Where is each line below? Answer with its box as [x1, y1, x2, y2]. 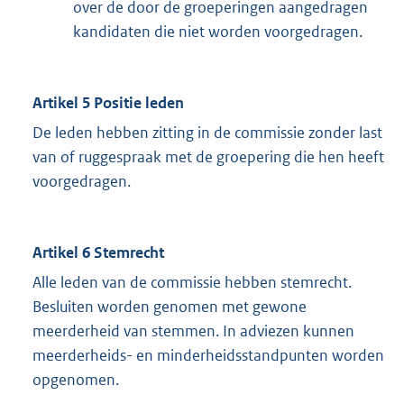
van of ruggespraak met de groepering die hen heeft [32, 147, 384, 168]
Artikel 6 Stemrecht [32, 243, 164, 263]
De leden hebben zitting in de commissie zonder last [32, 123, 382, 143]
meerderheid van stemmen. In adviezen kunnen [32, 321, 354, 342]
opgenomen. [32, 370, 119, 390]
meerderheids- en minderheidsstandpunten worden [32, 345, 384, 366]
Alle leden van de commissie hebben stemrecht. [32, 272, 352, 293]
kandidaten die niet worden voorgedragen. [73, 22, 363, 42]
